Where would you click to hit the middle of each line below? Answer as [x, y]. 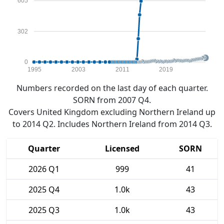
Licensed [122, 148]
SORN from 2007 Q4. [112, 100]
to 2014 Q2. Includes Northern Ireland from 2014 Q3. [112, 124]
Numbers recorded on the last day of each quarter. [112, 88]
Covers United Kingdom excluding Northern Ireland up [112, 112]
